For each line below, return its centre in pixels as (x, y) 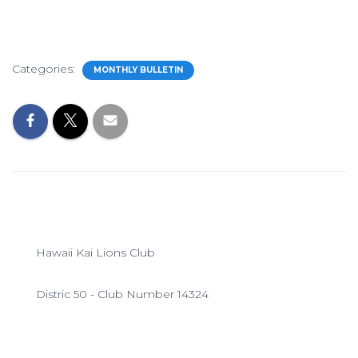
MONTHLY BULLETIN (138, 70)
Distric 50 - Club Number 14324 (122, 294)
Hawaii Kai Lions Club (95, 252)
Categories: (45, 68)
